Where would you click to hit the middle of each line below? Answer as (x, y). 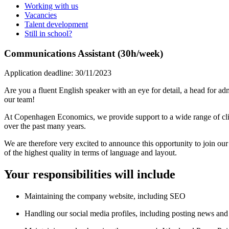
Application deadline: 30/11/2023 (58, 73)
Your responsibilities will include (90, 175)
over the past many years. (45, 126)
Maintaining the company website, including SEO (105, 196)
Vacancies (41, 15)
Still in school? (48, 33)
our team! (19, 100)
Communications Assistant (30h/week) (84, 53)
